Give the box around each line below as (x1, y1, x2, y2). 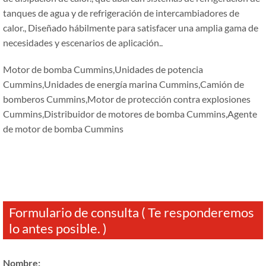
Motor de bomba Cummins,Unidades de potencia (3, 63, 203, 75)
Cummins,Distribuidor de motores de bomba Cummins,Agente (3, 107, 257, 119)
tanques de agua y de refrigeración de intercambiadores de (3, 7, 239, 18)
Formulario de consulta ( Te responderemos (9, 204, 254, 220)
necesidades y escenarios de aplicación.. (3, 36, 163, 48)
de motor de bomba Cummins (3, 122, 123, 134)
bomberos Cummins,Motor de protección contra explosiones (3, 93, 251, 104)
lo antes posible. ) (9, 220, 107, 236)
